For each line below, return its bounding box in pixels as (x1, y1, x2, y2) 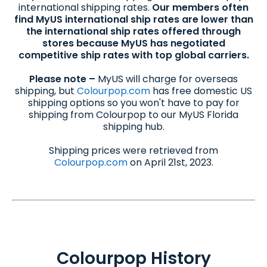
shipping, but (15, 84, 77, 98)
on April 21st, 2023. (127, 156, 213, 170)
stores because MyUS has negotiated (42, 36, 225, 51)
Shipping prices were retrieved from (49, 144, 218, 158)
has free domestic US (150, 84, 252, 98)
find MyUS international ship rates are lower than (14, 13, 253, 27)
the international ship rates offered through (26, 24, 241, 39)
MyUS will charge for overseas (98, 72, 238, 86)
